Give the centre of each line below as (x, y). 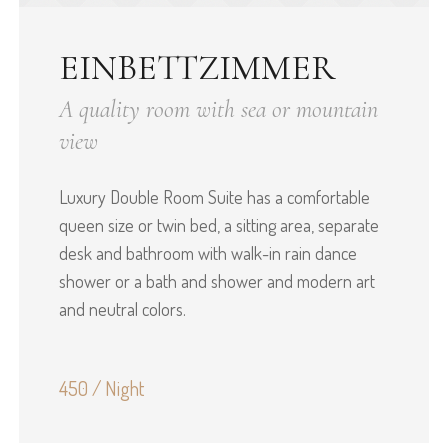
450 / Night (101, 388)
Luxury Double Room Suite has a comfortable (214, 197)
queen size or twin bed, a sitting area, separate (218, 225)
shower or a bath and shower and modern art (216, 281)
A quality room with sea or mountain (218, 110)
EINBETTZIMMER (196, 68)
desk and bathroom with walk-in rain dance (207, 253)
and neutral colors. (122, 309)
